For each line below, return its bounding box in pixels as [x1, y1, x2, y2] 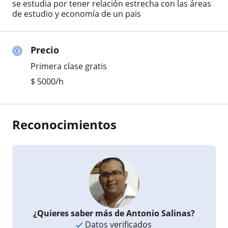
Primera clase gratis [31, 60, 107, 72]
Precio [31, 43, 59, 56]
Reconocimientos [12, 116, 117, 133]
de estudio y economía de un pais [12, 8, 141, 19]
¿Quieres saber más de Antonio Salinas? [33, 207, 195, 219]
